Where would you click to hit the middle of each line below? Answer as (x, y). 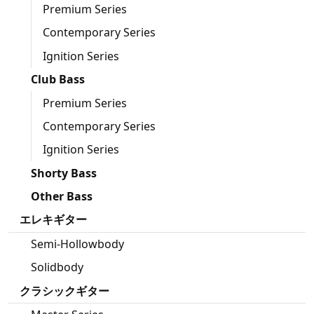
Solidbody (57, 267)
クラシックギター (64, 291)
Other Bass (62, 197)
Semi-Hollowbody (77, 244)
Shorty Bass (64, 173)
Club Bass (58, 80)
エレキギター (53, 220)
